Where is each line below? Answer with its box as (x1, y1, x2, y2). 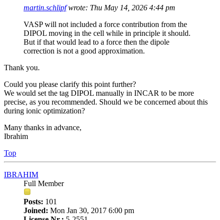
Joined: (24, 206, 48, 215)
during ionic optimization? (4, 106, 85, 115)
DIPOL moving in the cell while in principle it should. (24, 28, 191, 37)
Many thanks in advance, (4, 123, 82, 132)
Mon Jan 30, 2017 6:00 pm (48, 206, 134, 215)
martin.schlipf (24, 3, 66, 12)
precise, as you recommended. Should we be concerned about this (4, 97, 208, 106)
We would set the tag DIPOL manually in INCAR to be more (4, 88, 194, 97)
